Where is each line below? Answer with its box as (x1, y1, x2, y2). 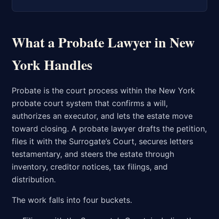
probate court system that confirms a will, (12, 98, 168, 109)
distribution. (12, 175, 56, 185)
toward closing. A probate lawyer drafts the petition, (12, 124, 207, 134)
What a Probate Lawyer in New (12, 32, 195, 53)
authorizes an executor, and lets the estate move (12, 111, 193, 121)
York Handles (12, 55, 92, 75)
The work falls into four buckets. (12, 195, 132, 205)
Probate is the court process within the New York (12, 86, 195, 96)
